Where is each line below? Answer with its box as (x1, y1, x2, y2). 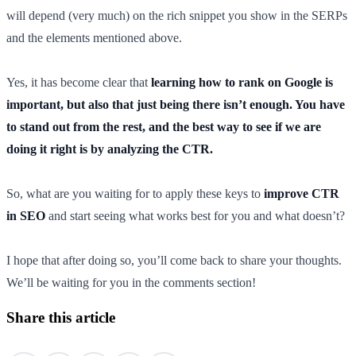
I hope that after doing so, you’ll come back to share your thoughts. (6, 253, 342, 268)
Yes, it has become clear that (6, 75, 151, 90)
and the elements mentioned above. (6, 31, 182, 45)
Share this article (6, 309, 115, 327)
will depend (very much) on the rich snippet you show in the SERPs (6, 9, 347, 23)
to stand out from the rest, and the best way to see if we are (6, 120, 321, 134)
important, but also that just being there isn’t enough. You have (6, 98, 345, 112)
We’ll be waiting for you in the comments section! (6, 276, 256, 290)
